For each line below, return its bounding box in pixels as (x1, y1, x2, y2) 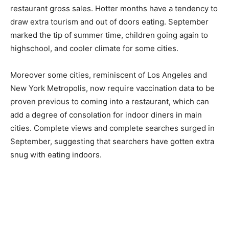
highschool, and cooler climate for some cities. (10, 43, 178, 54)
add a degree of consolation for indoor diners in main (10, 110, 202, 120)
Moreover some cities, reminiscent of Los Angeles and (10, 70, 207, 80)
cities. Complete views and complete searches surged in (10, 123, 215, 133)
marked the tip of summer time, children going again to (10, 30, 208, 40)
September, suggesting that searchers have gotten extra (10, 136, 214, 147)
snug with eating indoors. (10, 150, 102, 160)
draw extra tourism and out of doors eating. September (10, 17, 209, 27)
